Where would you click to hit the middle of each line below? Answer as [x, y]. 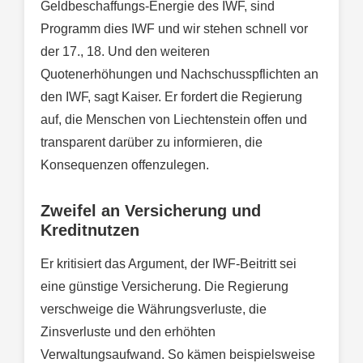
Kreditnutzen [90, 231]
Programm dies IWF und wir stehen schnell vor [174, 29]
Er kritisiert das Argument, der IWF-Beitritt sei [169, 264]
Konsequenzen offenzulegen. [125, 165]
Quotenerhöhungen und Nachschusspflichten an [179, 75]
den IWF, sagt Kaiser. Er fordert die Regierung [171, 97]
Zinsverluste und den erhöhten [128, 332]
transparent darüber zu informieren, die [152, 143]
